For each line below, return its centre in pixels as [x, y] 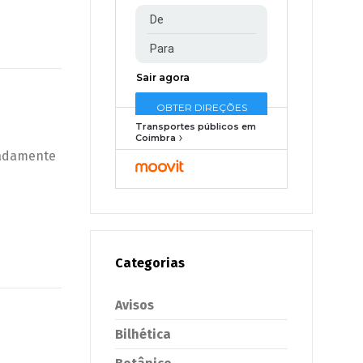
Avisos [135, 305]
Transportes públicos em [196, 126]
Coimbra [156, 138]
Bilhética [143, 334]
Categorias [150, 263]
